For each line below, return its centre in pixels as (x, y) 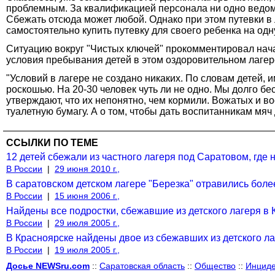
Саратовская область (142, 265)
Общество (215, 265)
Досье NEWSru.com (48, 265)
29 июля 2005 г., (87, 223)
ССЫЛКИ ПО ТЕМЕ (52, 142)
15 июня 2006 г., (87, 196)
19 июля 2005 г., (87, 250)
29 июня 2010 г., (87, 168)
